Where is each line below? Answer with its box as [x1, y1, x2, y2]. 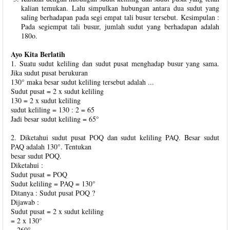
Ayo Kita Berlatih [11, 48, 65, 60]
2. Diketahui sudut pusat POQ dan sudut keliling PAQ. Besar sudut [11, 132, 219, 142]
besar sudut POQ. [11, 150, 62, 161]
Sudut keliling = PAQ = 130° [11, 178, 95, 188]
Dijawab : [11, 197, 39, 207]
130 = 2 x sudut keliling [11, 95, 81, 105]
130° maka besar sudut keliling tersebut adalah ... [11, 76, 154, 87]
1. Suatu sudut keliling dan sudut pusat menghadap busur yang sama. [11, 58, 219, 68]
